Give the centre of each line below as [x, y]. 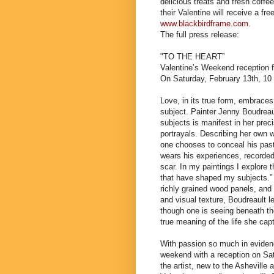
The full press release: [200, 34]
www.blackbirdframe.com [204, 23]
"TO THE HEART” [192, 56]
